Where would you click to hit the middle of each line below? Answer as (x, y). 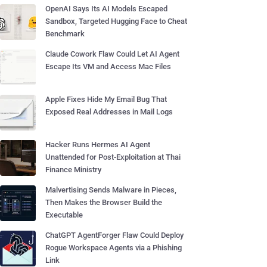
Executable (64, 215)
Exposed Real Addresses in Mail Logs (109, 112)
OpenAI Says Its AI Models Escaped (106, 9)
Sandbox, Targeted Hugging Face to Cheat (116, 21)
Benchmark (65, 34)
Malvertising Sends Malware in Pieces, (111, 190)
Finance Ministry (73, 170)
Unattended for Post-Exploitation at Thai (113, 157)
